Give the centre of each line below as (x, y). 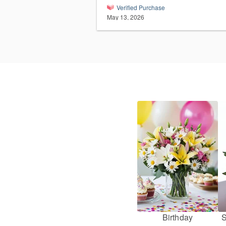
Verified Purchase (141, 8)
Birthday (178, 217)
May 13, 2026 (126, 17)
